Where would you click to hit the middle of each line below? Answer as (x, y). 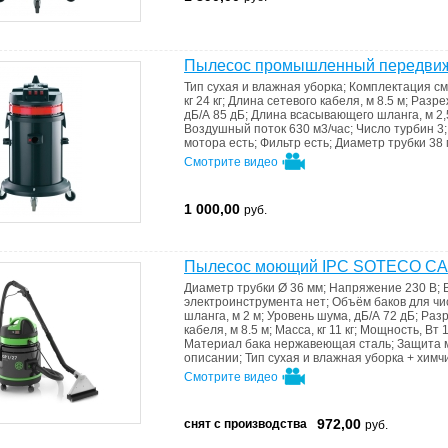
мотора (206, 143)
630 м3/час (319, 129)
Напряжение (367, 288)
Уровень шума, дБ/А (325, 316)
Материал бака (229, 344)
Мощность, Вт (401, 330)
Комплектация (391, 87)
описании (211, 358)
